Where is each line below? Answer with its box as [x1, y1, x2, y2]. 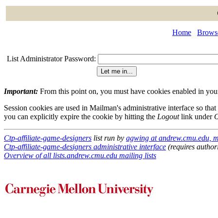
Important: [4, 87, 38, 95]
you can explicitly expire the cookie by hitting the [4, 112, 157, 121]
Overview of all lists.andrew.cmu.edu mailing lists [4, 151, 156, 160]
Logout [157, 112, 179, 121]
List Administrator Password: [7, 54, 96, 63]
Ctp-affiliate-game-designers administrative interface [4, 143, 166, 151]
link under [179, 112, 214, 121]
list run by [91, 134, 126, 142]
